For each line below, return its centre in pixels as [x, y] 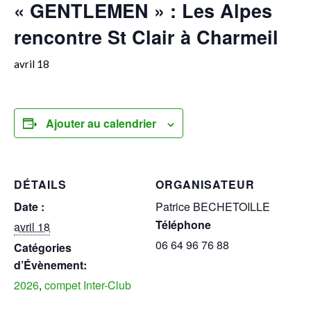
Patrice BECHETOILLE [213, 207]
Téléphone [183, 225]
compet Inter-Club [88, 285]
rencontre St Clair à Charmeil [146, 37]
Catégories [43, 247]
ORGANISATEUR [205, 184]
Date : [29, 207]
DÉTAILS [40, 184]
